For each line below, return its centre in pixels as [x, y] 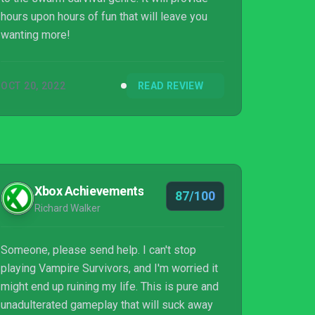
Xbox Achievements [89, 191]
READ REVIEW [171, 86]
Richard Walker [67, 208]
